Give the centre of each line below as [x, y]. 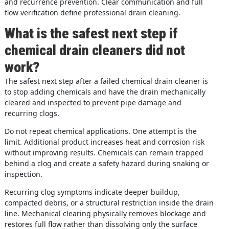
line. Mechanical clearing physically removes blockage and [105, 213]
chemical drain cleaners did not [95, 50]
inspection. [23, 174]
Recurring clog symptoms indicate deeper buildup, [92, 192]
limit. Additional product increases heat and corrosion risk [104, 142]
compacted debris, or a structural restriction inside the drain [109, 202]
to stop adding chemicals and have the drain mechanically [105, 91]
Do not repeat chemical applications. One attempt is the [100, 131]
